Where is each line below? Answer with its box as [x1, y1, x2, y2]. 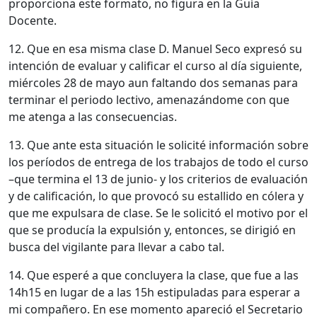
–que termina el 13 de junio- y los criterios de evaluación [8, 171, 308, 187]
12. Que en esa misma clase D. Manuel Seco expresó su [8, 40, 302, 57]
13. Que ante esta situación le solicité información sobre [8, 137, 309, 153]
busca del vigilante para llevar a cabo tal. [8, 238, 224, 255]
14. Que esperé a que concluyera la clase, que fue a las [8, 267, 299, 283]
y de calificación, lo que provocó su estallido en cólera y [8, 188, 304, 204]
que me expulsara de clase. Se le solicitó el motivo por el [8, 204, 308, 221]
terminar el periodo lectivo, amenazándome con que [8, 91, 289, 108]
